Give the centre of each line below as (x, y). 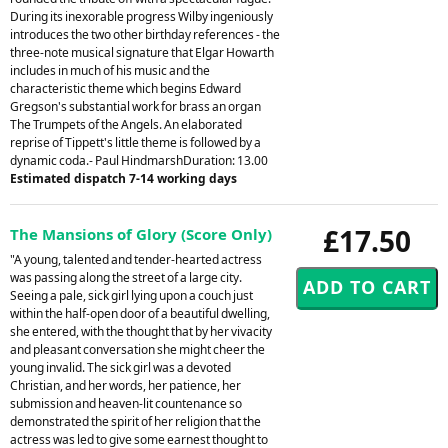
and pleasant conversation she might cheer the (137, 349)
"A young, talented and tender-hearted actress (136, 259)
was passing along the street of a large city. (126, 277)
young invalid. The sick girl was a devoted (120, 367)
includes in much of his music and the (110, 70)
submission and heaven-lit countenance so (126, 403)
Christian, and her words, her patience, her (125, 385)
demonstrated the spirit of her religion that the (135, 421)
